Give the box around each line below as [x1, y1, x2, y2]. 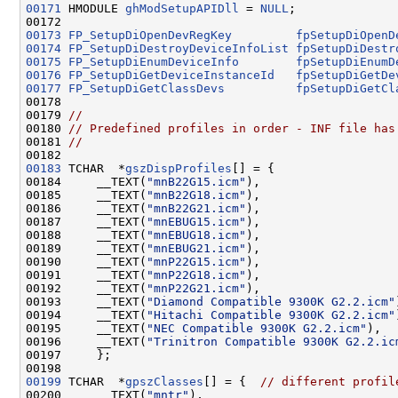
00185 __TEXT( [26, 187, 147, 202]
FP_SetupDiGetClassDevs [68, 81, 225, 95]
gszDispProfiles [125, 161, 232, 175]
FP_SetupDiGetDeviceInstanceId [68, 68, 275, 82]
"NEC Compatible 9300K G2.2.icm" [147, 321, 367, 335]
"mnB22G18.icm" [147, 187, 246, 202]
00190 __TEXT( [26, 254, 147, 268]
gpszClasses [125, 374, 203, 388]
